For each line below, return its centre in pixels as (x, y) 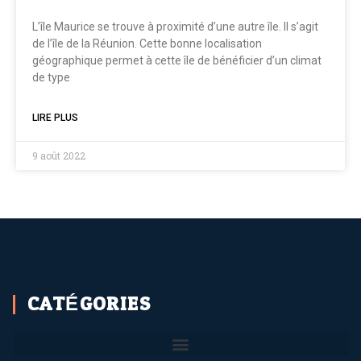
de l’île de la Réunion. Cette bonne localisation (147, 44)
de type (51, 77)
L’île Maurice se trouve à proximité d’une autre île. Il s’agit (175, 27)
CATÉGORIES (89, 304)
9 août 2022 (59, 156)
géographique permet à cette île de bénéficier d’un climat (177, 60)
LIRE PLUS (55, 118)
